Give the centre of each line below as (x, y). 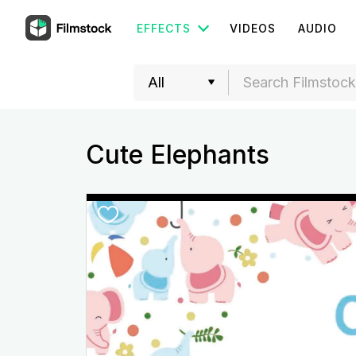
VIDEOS (253, 28)
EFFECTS (164, 28)
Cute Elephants (177, 155)
